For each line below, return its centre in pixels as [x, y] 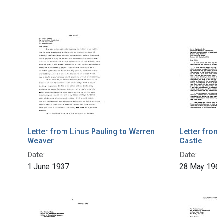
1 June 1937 [48, 167]
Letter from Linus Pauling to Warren [91, 132]
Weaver [40, 141]
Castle [191, 141]
